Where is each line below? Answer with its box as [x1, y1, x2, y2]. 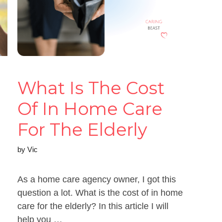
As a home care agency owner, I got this [17, 174, 176, 184]
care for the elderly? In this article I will [17, 201, 168, 211]
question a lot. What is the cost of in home [17, 187, 183, 198]
